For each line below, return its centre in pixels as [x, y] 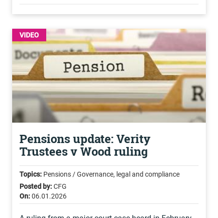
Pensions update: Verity [85, 139]
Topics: [31, 174]
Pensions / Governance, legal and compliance [111, 174]
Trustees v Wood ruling [84, 151]
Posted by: [36, 186]
